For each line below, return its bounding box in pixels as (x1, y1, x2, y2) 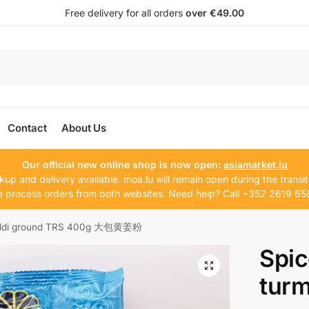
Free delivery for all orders (65, 7, 186, 19)
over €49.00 (186, 7, 244, 19)
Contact (8, 121, 47, 134)
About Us (61, 121, 107, 134)
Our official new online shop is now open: (21, 159, 223, 170)
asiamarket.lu (223, 159, 288, 170)
